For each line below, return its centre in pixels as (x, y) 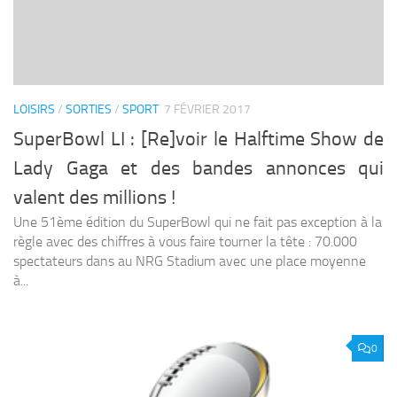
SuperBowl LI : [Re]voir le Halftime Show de (198, 139)
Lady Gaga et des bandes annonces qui (198, 168)
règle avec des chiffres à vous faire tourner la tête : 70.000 (185, 241)
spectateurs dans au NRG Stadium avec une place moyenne (190, 261)
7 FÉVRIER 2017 (207, 110)
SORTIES (89, 110)
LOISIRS (34, 110)
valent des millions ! (94, 197)
